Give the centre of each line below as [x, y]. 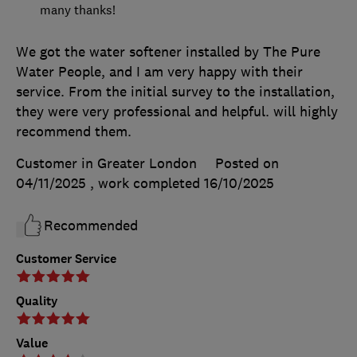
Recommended [91, 225]
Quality [37, 300]
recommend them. [74, 131]
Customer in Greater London [106, 163]
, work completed [147, 183]
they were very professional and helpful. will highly [177, 111]
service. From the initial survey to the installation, [175, 91]
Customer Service [66, 258]
